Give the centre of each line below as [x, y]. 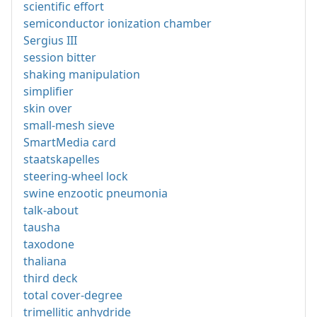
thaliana [45, 261]
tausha [42, 227]
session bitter [60, 58]
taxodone [49, 244]
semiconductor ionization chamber [117, 24]
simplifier [48, 92]
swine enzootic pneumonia [96, 194]
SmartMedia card [70, 143]
